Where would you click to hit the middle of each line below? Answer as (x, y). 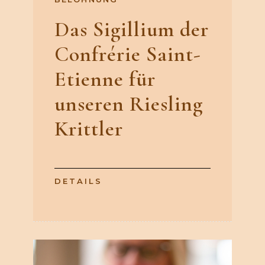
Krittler (89, 129)
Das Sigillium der (132, 30)
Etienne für (105, 79)
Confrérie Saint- (128, 54)
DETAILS (78, 181)
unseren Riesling (129, 104)
